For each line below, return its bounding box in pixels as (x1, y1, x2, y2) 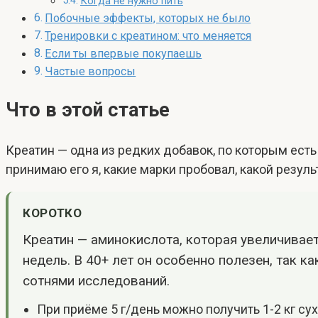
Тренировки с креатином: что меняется (45, 29, 252, 43)
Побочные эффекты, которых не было (45, 11, 251, 25)
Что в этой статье (6, 99, 170, 122)
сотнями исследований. (23, 272, 170, 289)
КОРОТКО (23, 205, 82, 220)
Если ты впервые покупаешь (45, 47, 202, 60)
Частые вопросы (45, 65, 136, 78)
